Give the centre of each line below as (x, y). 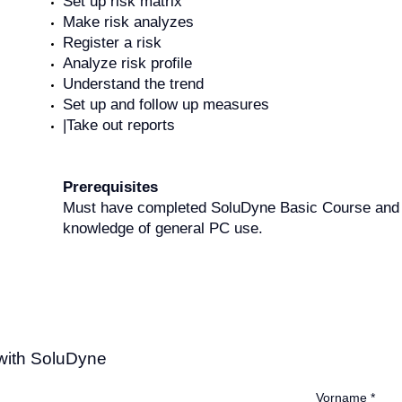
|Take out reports (118, 125)
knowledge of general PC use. (162, 228)
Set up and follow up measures (166, 104)
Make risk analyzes (128, 22)
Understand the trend (133, 83)
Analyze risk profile (127, 63)
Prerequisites (110, 187)
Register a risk (112, 42)
